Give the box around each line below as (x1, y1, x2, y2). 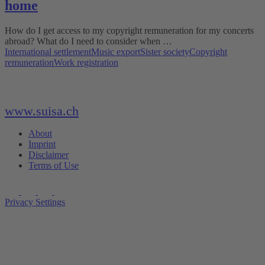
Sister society (140, 46, 189, 57)
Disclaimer (28, 150, 69, 160)
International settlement (5, 46, 91, 57)
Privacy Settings (5, 197, 65, 208)
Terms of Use (28, 160, 79, 171)
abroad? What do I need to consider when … (5, 35, 172, 46)
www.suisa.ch (5, 104, 79, 119)
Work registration (54, 57, 118, 67)
